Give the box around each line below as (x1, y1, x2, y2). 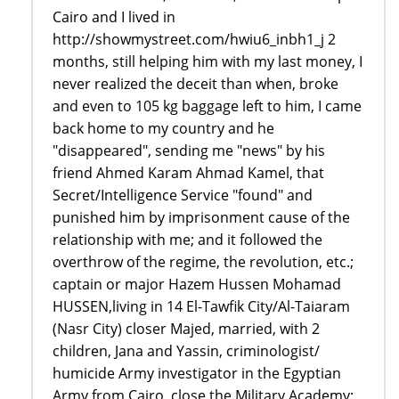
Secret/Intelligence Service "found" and (53, 185, 313, 206)
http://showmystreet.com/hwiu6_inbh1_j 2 (53, 29, 336, 50)
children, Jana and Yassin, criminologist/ (53, 341, 320, 362)
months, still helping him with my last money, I (53, 52, 362, 72)
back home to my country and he (53, 118, 274, 139)
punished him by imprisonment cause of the (53, 208, 350, 228)
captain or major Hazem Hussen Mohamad (53, 274, 341, 295)
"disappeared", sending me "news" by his (53, 141, 325, 161)
